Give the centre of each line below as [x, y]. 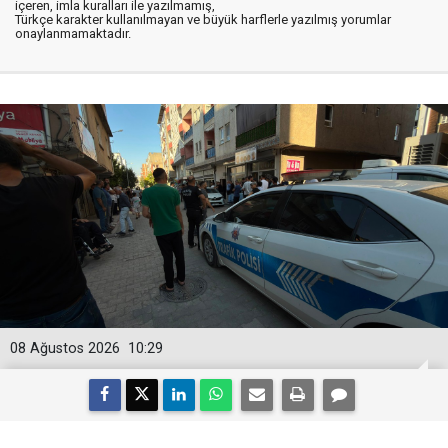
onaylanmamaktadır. [73, 34]
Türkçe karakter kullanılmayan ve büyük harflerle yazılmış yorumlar [203, 20]
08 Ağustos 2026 [65, 349]
